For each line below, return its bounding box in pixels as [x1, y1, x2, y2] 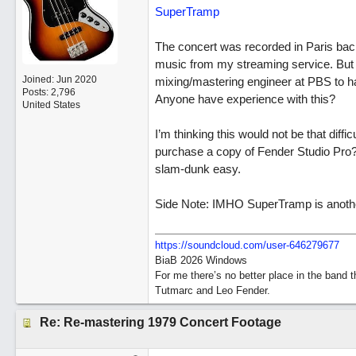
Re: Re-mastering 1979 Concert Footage [39, 315, 281, 329]
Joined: [21, 74, 56, 85]
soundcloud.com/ [187, 239, 266, 251]
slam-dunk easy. [154, 162, 241, 176]
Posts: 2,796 [21, 87, 75, 98]
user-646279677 [265, 239, 339, 251]
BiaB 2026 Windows [154, 254, 247, 266]
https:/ [154, 239, 184, 251]
